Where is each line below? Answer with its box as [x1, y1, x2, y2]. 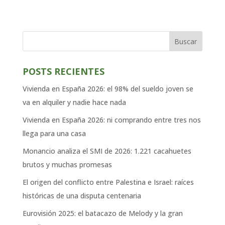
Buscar [174, 37, 197, 47]
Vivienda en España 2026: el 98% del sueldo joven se [22, 84, 193, 94]
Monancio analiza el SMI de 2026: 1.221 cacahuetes [22, 146, 191, 156]
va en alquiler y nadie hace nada [22, 97, 126, 107]
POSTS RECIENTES [22, 65, 104, 78]
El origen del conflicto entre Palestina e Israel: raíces [22, 177, 194, 187]
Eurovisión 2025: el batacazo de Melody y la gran [22, 208, 183, 218]
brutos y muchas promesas [22, 160, 112, 170]
